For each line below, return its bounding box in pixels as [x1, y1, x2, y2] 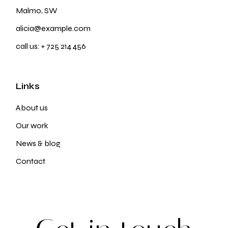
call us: [16, 41, 42, 51]
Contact [16, 156, 46, 166]
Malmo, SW [16, 5, 58, 15]
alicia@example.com [16, 23, 91, 33]
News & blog [16, 138, 61, 148]
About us [16, 102, 48, 112]
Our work [16, 120, 49, 130]
